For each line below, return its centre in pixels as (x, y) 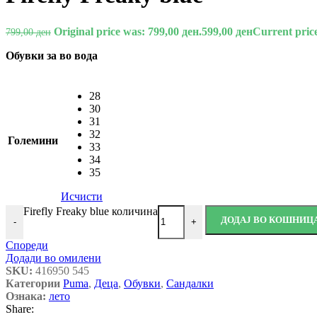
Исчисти (82, 196)
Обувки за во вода (52, 55)
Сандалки (190, 283)
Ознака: (26, 296)
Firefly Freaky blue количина (91, 211)
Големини (33, 140)
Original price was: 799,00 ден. (128, 31)
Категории (33, 283)
